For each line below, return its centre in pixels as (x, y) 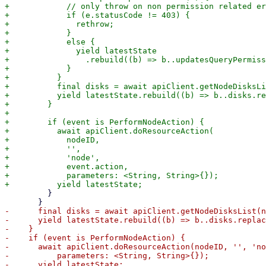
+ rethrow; (59, 24)
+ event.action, (66, 167)
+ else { (50, 42)
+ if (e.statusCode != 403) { (97, 15)
